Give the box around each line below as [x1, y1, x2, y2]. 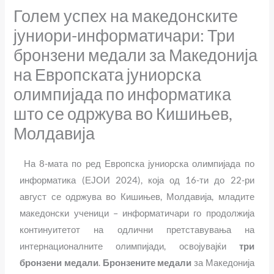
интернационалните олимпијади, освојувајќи [20, 241, 239, 252]
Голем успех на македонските [13, 6, 239, 26]
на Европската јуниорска [13, 64, 202, 85]
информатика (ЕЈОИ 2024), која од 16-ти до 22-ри [20, 175, 254, 186]
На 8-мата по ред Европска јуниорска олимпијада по [20, 158, 254, 169]
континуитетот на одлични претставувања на [20, 224, 254, 235]
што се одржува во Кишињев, [13, 103, 233, 124]
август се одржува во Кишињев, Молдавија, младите [20, 191, 254, 202]
